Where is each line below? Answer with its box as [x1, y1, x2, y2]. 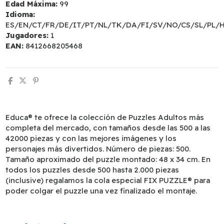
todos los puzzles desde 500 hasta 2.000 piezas [5, 165, 179, 175]
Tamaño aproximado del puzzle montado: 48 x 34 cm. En [5, 154, 211, 164]
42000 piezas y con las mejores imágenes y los [5, 133, 177, 143]
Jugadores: [5, 30, 49, 40]
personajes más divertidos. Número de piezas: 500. [5, 144, 191, 154]
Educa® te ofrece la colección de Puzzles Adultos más [5, 112, 204, 122]
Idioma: [5, 9, 35, 19]
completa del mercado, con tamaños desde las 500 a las [5, 123, 211, 133]
